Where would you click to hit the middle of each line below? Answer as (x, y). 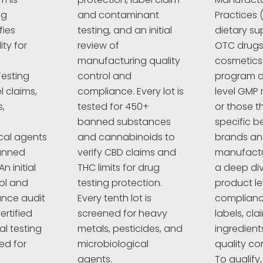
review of (99, 46)
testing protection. (120, 183)
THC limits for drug (119, 168)
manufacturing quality (129, 61)
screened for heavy (123, 214)
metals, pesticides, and (130, 229)
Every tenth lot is (115, 198)
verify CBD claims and (127, 153)
